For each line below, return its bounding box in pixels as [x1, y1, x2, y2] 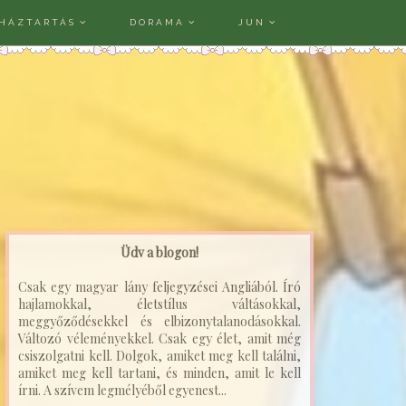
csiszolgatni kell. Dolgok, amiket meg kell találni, [18, 347, 301, 364]
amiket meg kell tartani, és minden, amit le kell [18, 364, 301, 382]
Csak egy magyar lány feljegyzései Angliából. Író [18, 278, 301, 295]
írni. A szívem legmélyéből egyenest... [18, 382, 227, 399]
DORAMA [129, 17, 185, 27]
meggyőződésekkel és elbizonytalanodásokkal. [18, 313, 301, 330]
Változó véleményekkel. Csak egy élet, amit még [18, 330, 301, 347]
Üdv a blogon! [121, 244, 198, 261]
